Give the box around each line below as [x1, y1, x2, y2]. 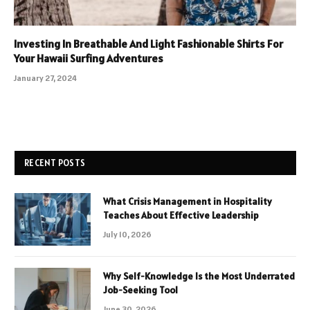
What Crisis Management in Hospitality [103, 194, 272, 208]
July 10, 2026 [103, 228, 152, 239]
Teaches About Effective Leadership [103, 208, 259, 221]
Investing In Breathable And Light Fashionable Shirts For [14, 36, 283, 51]
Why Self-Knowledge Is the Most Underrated [103, 269, 295, 282]
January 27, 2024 [14, 72, 77, 83]
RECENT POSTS [24, 156, 86, 169]
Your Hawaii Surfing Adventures [14, 51, 163, 65]
